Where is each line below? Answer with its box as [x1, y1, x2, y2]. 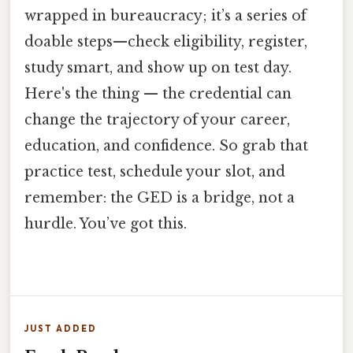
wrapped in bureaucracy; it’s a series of [24, 6, 307, 24]
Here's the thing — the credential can [24, 84, 292, 102]
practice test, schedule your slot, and [24, 162, 285, 180]
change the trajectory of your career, [24, 110, 290, 128]
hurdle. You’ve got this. [24, 214, 187, 232]
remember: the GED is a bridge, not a [24, 188, 295, 206]
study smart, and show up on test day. [24, 58, 292, 76]
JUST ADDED [24, 322, 97, 334]
